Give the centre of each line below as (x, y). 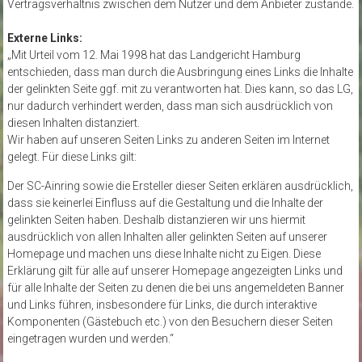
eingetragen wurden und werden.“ (90, 339)
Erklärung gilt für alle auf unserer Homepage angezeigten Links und (175, 271)
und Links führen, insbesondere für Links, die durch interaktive (162, 305)
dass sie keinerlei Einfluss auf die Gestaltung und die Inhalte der (165, 203)
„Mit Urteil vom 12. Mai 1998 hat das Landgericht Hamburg (154, 55)
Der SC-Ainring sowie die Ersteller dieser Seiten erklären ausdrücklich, (180, 186)
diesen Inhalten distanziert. (73, 123)
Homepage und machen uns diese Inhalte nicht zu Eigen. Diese (164, 254)
